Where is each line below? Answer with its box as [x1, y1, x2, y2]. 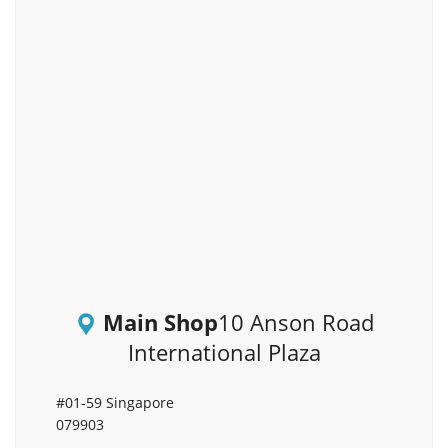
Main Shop [102, 307, 218, 338]
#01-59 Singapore [56, 393, 174, 413]
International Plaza [127, 337, 321, 368]
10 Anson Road [217, 307, 374, 338]
